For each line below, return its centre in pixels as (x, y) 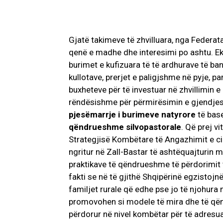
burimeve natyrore (160, 115)
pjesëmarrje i (94, 115)
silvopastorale (154, 127)
